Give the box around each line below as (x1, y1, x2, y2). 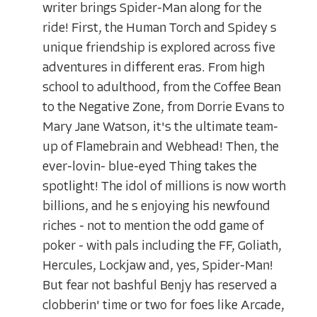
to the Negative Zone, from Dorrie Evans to (42, 100, 284, 115)
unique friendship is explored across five (42, 41, 275, 55)
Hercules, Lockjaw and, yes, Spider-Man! (42, 259, 273, 273)
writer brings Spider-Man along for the (42, 1, 262, 16)
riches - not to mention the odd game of (42, 219, 264, 234)
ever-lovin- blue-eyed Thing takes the (42, 160, 257, 174)
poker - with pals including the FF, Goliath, (42, 239, 282, 253)
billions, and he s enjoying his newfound (42, 200, 270, 214)
